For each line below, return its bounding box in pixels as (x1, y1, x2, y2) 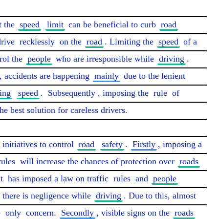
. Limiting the (105, 37, 156, 46)
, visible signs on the (96, 208, 172, 218)
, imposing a (158, 139, 202, 149)
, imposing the (98, 88, 151, 98)
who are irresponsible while (53, 54, 156, 64)
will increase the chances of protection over (18, 156, 177, 166)
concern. (23, 208, 59, 218)
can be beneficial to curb (66, 20, 158, 29)
